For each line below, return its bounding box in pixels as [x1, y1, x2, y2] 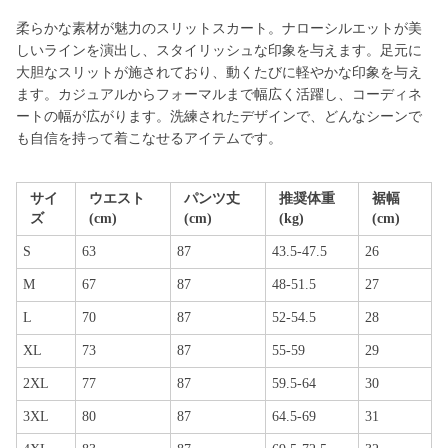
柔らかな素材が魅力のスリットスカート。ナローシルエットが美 [16, 21, 422, 36]
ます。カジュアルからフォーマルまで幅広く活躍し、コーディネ [16, 87, 422, 102]
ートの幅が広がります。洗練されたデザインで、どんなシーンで [16, 109, 422, 124]
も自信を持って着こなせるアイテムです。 [16, 131, 282, 146]
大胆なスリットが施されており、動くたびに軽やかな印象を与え [16, 65, 422, 80]
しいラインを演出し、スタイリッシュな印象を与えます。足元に [16, 43, 422, 58]
